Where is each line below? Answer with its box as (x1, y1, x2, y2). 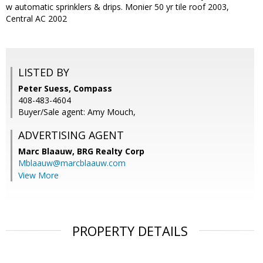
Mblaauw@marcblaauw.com (18, 157, 126, 169)
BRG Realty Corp (77, 146, 144, 157)
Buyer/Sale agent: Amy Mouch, (18, 106, 136, 118)
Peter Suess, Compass (18, 83, 112, 95)
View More (18, 170, 59, 181)
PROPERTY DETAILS (72, 222, 188, 240)
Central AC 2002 (6, 13, 67, 25)
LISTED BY (18, 65, 69, 80)
